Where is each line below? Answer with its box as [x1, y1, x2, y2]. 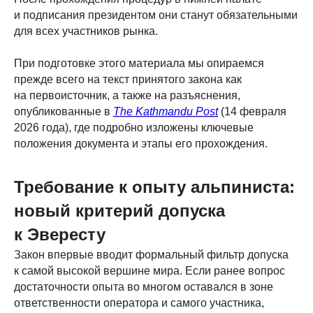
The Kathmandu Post [113, 105, 218, 117]
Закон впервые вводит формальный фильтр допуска [14, 249, 289, 261]
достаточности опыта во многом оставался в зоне [14, 281, 273, 293]
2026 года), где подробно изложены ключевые [14, 122, 254, 133]
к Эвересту [14, 225, 105, 244]
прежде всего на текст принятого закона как [14, 73, 242, 85]
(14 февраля [218, 105, 286, 117]
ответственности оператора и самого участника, [14, 297, 264, 309]
